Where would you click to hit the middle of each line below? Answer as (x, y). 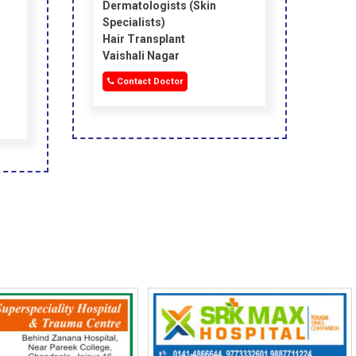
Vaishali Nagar (141, 56)
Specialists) (134, 23)
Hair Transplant (144, 39)
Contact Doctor (149, 82)
